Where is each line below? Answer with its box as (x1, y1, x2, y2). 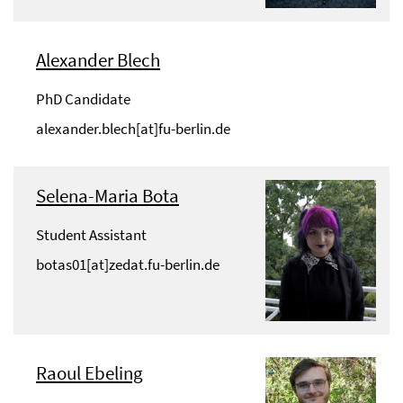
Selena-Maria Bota (36, 183, 179, 208)
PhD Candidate (36, 88, 130, 109)
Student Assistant (36, 224, 147, 245)
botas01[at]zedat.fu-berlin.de (36, 254, 219, 274)
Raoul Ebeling (36, 361, 143, 386)
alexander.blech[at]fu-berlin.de (36, 118, 230, 139)
